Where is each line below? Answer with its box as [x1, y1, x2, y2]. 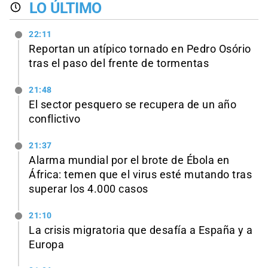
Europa [29, 238, 64, 251]
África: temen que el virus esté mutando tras [29, 168, 252, 181]
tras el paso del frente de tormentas [29, 57, 209, 70]
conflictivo [29, 112, 81, 125]
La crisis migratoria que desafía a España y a [29, 224, 253, 236]
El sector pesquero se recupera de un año [29, 98, 236, 111]
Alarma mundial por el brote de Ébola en [29, 154, 230, 166]
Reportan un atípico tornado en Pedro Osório [29, 43, 251, 56]
